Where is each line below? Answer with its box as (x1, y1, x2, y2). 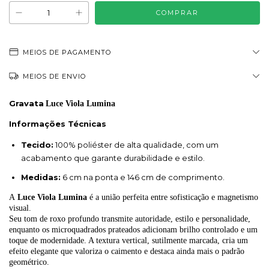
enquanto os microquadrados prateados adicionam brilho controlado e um (9, 225, 258, 235)
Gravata (9, 98, 44, 109)
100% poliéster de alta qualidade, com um (53, 140, 219, 150)
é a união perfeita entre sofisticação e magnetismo (87, 193, 258, 202)
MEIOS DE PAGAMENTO (23, 48, 112, 57)
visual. (9, 204, 31, 213)
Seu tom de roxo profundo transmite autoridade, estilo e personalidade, (9, 214, 250, 224)
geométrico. (9, 258, 49, 267)
